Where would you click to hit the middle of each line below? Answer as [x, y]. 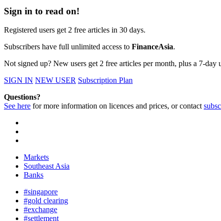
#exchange [40, 210]
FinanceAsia [152, 47]
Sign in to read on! [42, 11]
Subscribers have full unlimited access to [68, 47]
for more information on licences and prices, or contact [117, 106]
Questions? [22, 97]
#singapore [41, 192]
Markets [36, 157]
